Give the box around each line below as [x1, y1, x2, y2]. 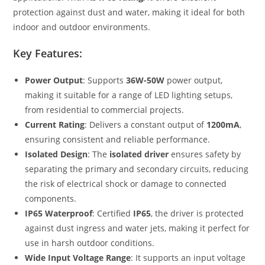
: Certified [92, 208, 134, 219]
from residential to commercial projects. [25, 104, 185, 116]
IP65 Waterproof [25, 208, 93, 219]
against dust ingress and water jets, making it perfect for [25, 222, 250, 234]
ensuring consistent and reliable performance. [25, 134, 211, 146]
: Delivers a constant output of [85, 119, 207, 131]
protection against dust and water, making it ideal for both [13, 7, 245, 18]
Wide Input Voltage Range [25, 252, 131, 264]
